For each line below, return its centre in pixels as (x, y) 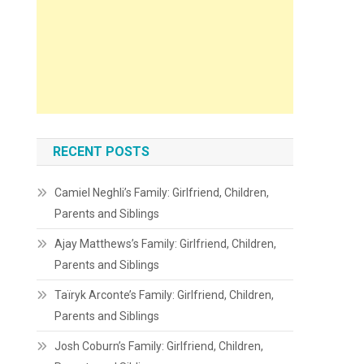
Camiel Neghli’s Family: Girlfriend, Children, (162, 193)
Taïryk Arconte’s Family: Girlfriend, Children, (165, 295)
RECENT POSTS (102, 152)
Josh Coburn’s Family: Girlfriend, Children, (159, 346)
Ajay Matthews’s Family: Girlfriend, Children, (166, 244)
